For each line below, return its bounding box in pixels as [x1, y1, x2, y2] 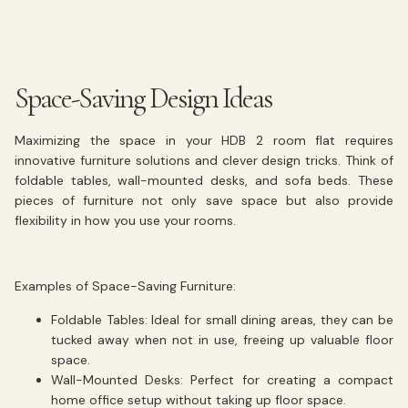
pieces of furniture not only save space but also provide [15, 191, 393, 209]
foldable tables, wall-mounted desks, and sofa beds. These [15, 171, 393, 189]
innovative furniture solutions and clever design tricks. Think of [15, 151, 393, 168]
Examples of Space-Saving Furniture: [15, 278, 236, 295]
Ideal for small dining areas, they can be [147, 311, 394, 328]
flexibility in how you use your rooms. [15, 211, 236, 229]
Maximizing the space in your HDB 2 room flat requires [15, 131, 393, 148]
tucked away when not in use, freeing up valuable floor [51, 331, 393, 348]
